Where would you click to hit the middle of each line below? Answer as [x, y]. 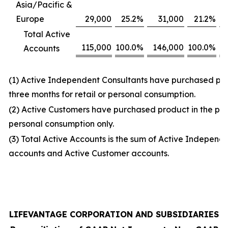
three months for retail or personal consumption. [102, 94]
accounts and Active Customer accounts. [89, 153]
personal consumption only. [61, 123]
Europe [30, 19]
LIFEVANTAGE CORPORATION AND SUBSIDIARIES [114, 214]
